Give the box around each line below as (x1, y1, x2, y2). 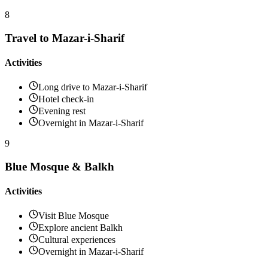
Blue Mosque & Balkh (5, 160, 114, 173)
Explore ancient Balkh (38, 223, 123, 233)
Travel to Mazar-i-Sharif (5, 31, 124, 44)
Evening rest (38, 106, 86, 117)
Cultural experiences (38, 234, 115, 245)
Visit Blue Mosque (38, 211, 109, 221)
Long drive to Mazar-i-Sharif (38, 82, 147, 93)
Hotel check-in (38, 94, 94, 105)
